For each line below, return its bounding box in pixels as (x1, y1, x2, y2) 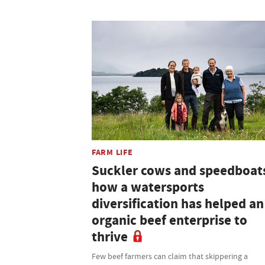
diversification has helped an (92, 194, 264, 213)
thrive (92, 227, 128, 246)
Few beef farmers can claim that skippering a (92, 250, 248, 261)
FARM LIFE (92, 146, 133, 158)
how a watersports (92, 177, 204, 196)
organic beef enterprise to (92, 211, 247, 230)
